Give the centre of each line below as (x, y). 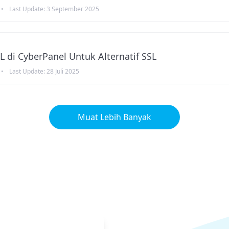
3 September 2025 (73, 9)
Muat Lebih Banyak (114, 117)
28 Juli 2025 (63, 71)
